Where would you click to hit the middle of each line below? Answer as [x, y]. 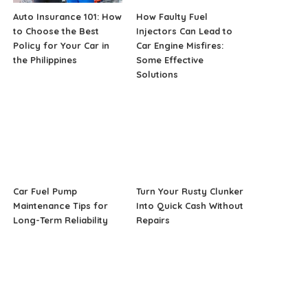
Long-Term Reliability [61, 220]
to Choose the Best [56, 31]
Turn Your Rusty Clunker [189, 191]
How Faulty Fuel [172, 17]
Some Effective [169, 60]
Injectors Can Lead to [184, 31]
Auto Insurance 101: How [68, 17]
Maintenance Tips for [61, 206]
